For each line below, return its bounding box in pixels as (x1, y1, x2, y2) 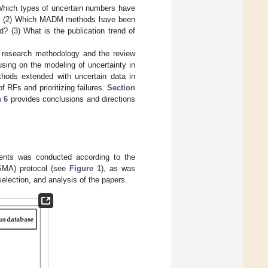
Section (107, 83, 135, 92)
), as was (101, 163, 136, 173)
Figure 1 (69, 163, 102, 173)
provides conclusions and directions (8, 94, 135, 103)
